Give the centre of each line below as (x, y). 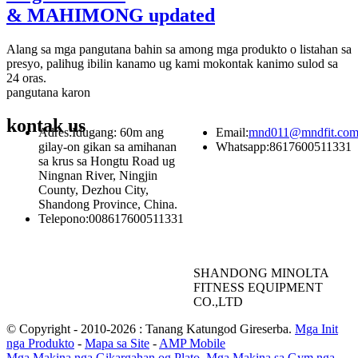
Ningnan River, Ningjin (98, 176)
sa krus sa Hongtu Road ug (107, 161)
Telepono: (64, 219)
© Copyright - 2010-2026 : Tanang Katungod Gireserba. (149, 329)
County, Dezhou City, (93, 190)
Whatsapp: (243, 147)
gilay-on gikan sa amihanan (107, 147)
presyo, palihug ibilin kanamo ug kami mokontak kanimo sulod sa (172, 63)
